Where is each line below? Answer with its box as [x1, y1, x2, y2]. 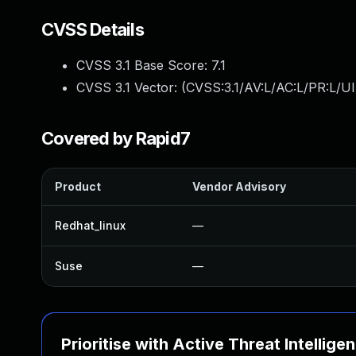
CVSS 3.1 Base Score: [76, 57, 211, 73]
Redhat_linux [55, 219, 126, 232]
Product [55, 180, 101, 193]
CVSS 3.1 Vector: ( [76, 79, 186, 95]
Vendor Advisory [192, 180, 286, 193]
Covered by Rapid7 [41, 128, 191, 149]
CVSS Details [41, 19, 144, 40]
